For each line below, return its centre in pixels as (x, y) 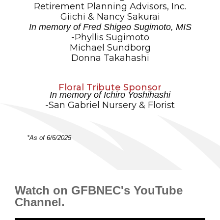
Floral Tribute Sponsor (110, 87)
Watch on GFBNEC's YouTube (99, 190)
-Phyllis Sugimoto (110, 37)
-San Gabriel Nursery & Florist (110, 105)
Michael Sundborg (110, 47)
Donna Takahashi (110, 58)
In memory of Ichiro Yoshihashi (110, 95)
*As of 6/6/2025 (49, 137)
